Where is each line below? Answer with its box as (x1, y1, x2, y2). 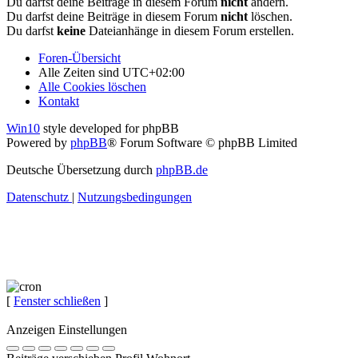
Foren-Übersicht (38, 51, 121, 66)
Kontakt (38, 94, 79, 109)
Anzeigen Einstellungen (6, 322, 127, 336)
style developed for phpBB (40, 121, 179, 136)
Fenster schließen (14, 293, 101, 308)
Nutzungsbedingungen (78, 190, 192, 205)
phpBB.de (156, 163, 208, 177)
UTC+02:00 (122, 66, 185, 80)
